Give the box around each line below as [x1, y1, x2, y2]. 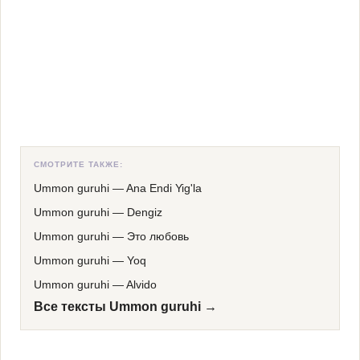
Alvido [126, 278, 157, 291]
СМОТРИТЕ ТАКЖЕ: [34, 160, 123, 169]
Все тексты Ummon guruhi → [34, 300, 217, 313]
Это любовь [127, 230, 189, 243]
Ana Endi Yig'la [126, 182, 202, 194]
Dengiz [127, 206, 162, 219]
